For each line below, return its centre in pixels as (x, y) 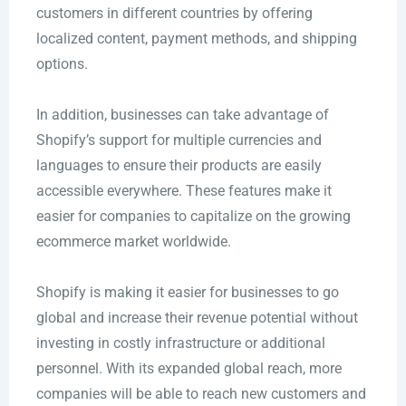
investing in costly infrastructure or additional (180, 343)
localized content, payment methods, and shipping (196, 39)
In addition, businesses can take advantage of (182, 115)
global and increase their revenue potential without (197, 318)
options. (62, 64)
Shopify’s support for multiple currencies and (179, 140)
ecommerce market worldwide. (133, 242)
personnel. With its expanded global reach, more (188, 369)
